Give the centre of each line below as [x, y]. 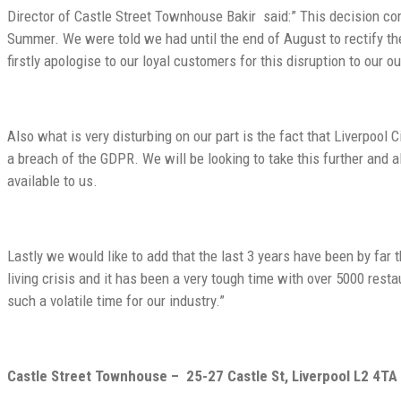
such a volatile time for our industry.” [116, 300]
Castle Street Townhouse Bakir [167, 16]
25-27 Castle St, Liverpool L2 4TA [292, 375]
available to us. [52, 180]
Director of [41, 16]
